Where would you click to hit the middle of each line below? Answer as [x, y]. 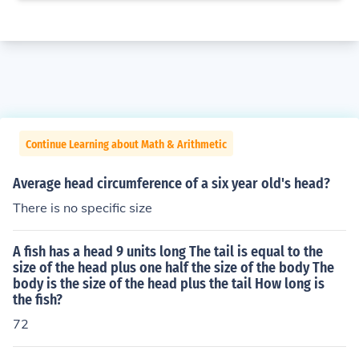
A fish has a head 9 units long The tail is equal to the [168, 252]
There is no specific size [83, 208]
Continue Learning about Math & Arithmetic [126, 145]
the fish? [38, 300]
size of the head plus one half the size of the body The [173, 268]
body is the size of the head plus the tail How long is [169, 284]
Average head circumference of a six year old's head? [171, 184]
